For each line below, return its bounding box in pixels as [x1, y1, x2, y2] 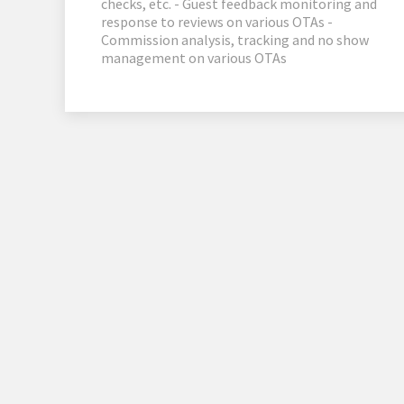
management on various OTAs [101, 49, 287, 68]
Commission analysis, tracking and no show [101, 31, 369, 50]
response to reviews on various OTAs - [101, 13, 333, 32]
